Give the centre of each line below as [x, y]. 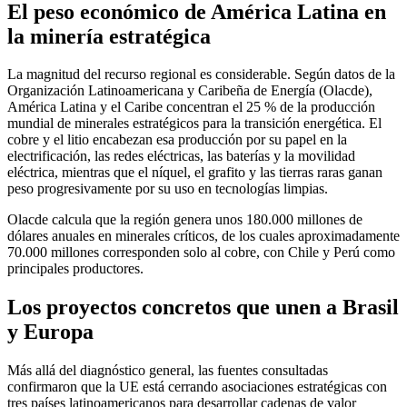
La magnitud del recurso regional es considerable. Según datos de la [201, 74]
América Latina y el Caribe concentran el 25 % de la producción [191, 107]
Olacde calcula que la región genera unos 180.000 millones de [185, 220]
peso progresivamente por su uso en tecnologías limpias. [168, 189]
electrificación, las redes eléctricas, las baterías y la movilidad [181, 156]
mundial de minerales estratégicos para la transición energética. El [194, 124]
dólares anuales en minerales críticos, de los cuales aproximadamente [203, 236]
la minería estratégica [109, 36]
